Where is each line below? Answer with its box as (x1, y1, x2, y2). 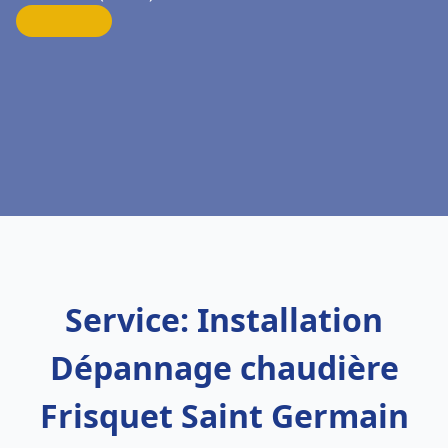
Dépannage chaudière (49, 346, 399, 389)
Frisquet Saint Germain (39, 394, 409, 437)
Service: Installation (65, 298, 383, 341)
